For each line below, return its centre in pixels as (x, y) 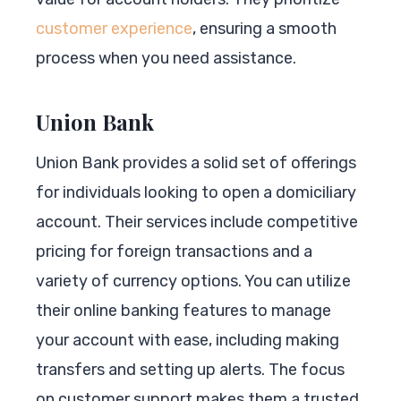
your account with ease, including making (188, 340)
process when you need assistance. (166, 58)
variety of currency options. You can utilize (193, 281)
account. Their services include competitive (197, 222)
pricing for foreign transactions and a (174, 251)
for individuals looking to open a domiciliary (196, 192)
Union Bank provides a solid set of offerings (196, 162)
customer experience (114, 28)
